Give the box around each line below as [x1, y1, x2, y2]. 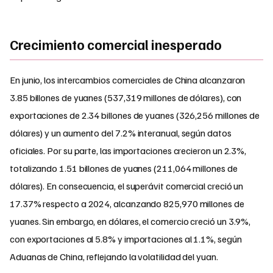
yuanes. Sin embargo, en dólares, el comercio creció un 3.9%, [10, 214, 251, 227]
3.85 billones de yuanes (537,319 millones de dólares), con [10, 91, 242, 104]
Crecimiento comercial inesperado [10, 35, 222, 53]
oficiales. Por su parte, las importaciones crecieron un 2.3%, [10, 144, 247, 157]
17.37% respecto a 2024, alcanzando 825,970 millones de [10, 197, 244, 210]
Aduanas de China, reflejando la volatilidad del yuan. [10, 250, 218, 263]
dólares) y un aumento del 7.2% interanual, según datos [10, 126, 232, 139]
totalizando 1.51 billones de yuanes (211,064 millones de [10, 161, 238, 174]
